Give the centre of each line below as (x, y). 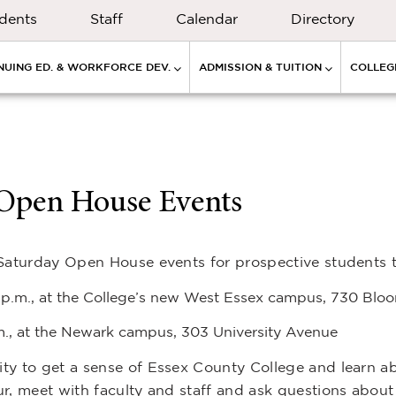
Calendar (207, 19)
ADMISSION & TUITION (260, 67)
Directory (323, 19)
